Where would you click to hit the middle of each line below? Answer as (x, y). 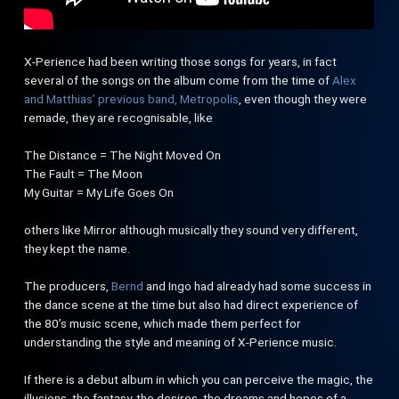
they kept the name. (77, 248)
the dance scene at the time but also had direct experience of (191, 305)
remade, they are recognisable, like (119, 118)
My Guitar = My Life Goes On (99, 192)
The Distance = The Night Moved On (123, 155)
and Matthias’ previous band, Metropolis (132, 99)
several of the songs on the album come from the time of (179, 80)
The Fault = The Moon (84, 174)
